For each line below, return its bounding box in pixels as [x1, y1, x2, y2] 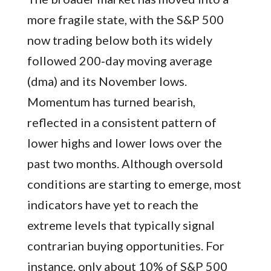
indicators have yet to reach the [27, 197, 198, 212]
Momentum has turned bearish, [27, 94, 195, 109]
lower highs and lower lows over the [27, 135, 222, 151]
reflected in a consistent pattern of [27, 115, 217, 130]
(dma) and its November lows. [27, 74, 187, 89]
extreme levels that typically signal [27, 218, 215, 233]
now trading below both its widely [27, 33, 212, 48]
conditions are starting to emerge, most [27, 177, 241, 192]
